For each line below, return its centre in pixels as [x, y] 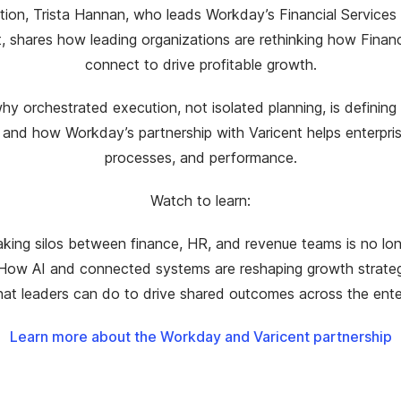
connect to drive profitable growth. [200, 64]
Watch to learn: [200, 200]
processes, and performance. [200, 157]
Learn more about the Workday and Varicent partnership [200, 336]
